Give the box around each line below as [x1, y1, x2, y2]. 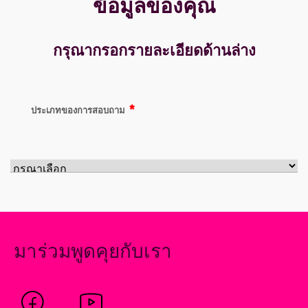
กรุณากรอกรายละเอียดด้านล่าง [52, 43, 256, 59]
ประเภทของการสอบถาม [31, 107, 125, 116]
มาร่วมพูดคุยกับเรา [14, 243, 172, 263]
